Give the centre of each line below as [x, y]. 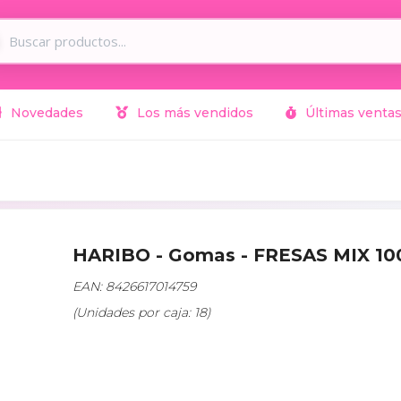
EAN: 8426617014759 [134, 286]
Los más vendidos [193, 113]
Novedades [45, 113]
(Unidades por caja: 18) [142, 312]
